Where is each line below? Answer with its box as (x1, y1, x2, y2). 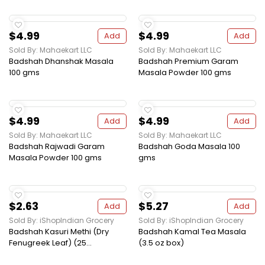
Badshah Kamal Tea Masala (138, 226, 246, 238)
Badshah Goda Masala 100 (138, 141, 240, 153)
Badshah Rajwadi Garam (9, 141, 105, 153)
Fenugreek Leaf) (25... (9, 237, 92, 249)
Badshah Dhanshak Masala (9, 56, 114, 67)
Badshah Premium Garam (138, 56, 238, 67)
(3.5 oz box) (138, 237, 184, 249)
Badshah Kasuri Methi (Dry (9, 226, 109, 238)
